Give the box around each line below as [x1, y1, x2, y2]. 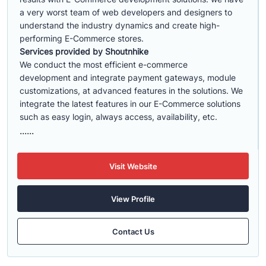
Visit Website [109, 161, 157, 171]
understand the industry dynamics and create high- [20, 20, 220, 30]
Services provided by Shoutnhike [20, 46, 148, 56]
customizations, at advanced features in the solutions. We [20, 85, 243, 96]
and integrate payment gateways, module [73, 72, 236, 83]
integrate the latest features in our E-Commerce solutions [20, 99, 240, 109]
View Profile [111, 194, 155, 204]
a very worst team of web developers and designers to [20, 7, 232, 17]
